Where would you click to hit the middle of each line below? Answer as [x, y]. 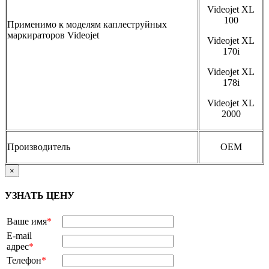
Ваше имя [27, 221]
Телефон [24, 260]
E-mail [19, 235]
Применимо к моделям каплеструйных [87, 25]
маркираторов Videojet [53, 35]
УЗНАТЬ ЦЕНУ [40, 195]
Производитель [39, 147]
